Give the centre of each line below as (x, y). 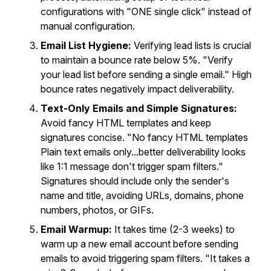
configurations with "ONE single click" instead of (146, 11)
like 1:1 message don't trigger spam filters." (132, 166)
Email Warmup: (76, 229)
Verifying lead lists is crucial (191, 45)
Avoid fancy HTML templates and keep (126, 123)
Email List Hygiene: (86, 45)
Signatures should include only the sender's (135, 181)
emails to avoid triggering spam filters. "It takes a (145, 258)
